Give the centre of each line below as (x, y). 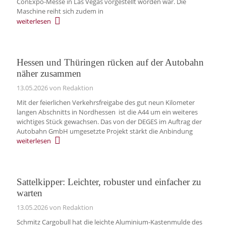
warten (29, 193)
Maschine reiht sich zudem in (60, 11)
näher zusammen (49, 73)
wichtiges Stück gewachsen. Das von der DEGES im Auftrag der (109, 121)
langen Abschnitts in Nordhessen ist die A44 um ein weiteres (107, 112)
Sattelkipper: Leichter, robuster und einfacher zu (109, 182)
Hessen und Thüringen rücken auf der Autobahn (110, 62)
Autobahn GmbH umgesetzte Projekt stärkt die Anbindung (104, 131)
